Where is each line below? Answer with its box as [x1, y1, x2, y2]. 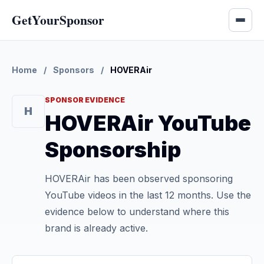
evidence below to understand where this [45, 206, 229, 217]
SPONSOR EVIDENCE [45, 95, 125, 104]
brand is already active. [45, 222, 148, 234]
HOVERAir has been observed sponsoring [45, 173, 233, 184]
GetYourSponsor [12, 11, 104, 29]
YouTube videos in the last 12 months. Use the [45, 189, 251, 201]
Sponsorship [45, 137, 181, 163]
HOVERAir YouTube [45, 110, 251, 136]
